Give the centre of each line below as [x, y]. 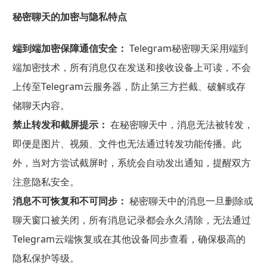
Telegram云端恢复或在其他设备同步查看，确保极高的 [129, 239]
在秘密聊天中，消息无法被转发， [180, 125]
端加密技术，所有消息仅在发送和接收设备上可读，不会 [131, 68]
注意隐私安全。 [46, 182]
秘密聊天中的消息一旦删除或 [190, 201]
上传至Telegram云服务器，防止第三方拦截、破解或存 [129, 87]
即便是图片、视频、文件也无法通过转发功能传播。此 [127, 144]
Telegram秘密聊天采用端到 [187, 49]
